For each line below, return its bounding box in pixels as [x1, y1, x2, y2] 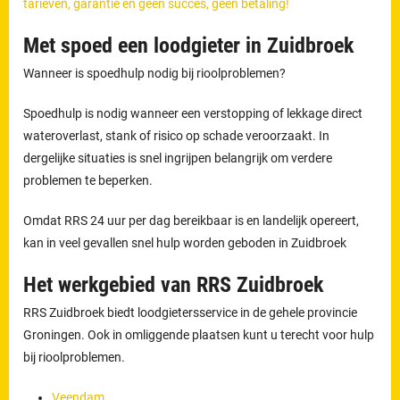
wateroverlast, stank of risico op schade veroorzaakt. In [23, 128, 330, 143]
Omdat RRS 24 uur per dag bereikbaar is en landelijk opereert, [23, 212, 360, 228]
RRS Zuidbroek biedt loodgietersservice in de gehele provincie [23, 304, 358, 320]
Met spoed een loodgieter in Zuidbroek [23, 32, 354, 58]
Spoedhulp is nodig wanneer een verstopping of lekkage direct [23, 105, 363, 121]
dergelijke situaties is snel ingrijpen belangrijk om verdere [23, 150, 333, 165]
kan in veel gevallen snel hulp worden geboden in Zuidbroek [23, 235, 347, 250]
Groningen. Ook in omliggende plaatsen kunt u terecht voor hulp [23, 327, 375, 342]
